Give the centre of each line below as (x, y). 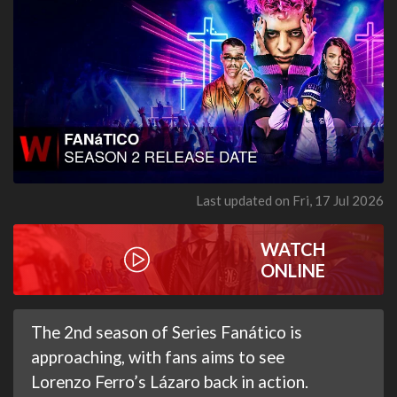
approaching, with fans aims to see (158, 356)
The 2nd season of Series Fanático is (167, 331)
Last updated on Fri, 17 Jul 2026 (290, 200)
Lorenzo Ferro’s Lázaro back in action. (170, 381)
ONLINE (292, 270)
